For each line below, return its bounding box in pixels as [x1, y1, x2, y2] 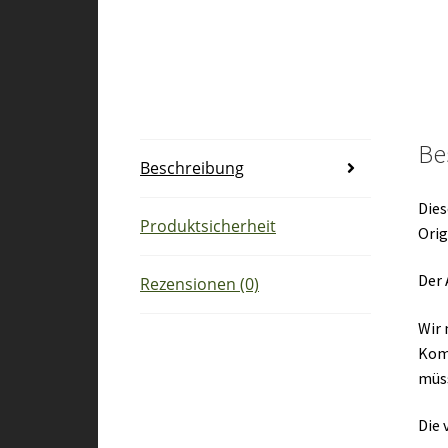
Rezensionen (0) [140, 272, 260, 295]
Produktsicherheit [140, 214, 277, 237]
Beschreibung [140, 156, 245, 179]
